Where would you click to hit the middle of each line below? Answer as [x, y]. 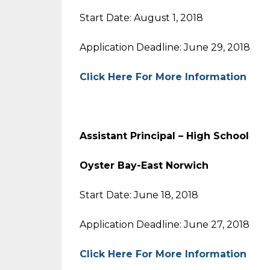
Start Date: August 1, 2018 [141, 18]
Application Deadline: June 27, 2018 [165, 224]
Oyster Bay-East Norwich [144, 165]
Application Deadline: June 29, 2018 [165, 47]
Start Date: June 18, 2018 [139, 195]
